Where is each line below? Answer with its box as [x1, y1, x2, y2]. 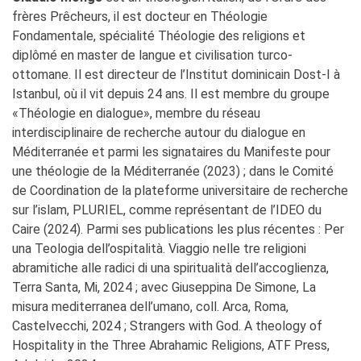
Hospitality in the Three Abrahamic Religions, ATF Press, [12, 338, 330, 354]
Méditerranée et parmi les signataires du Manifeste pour [12, 144, 330, 160]
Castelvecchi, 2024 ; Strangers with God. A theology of [12, 318, 322, 334]
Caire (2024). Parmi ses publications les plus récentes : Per [12, 222, 344, 238]
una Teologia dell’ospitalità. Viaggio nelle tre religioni [12, 241, 306, 257]
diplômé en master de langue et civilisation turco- [12, 48, 293, 64]
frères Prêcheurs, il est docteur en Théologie [12, 9, 268, 25]
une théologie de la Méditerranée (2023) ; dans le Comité [12, 164, 334, 180]
